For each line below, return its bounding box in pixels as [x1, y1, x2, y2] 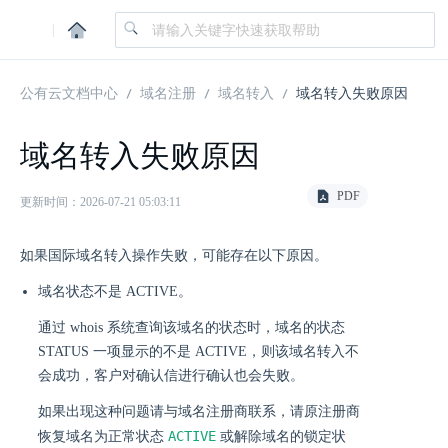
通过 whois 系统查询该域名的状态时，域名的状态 [38, 320, 345, 335]
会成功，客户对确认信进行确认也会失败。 [38, 368, 304, 383]
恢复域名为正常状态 [38, 429, 168, 444]
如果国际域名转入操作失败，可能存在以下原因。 [20, 248, 328, 263]
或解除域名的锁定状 [216, 429, 346, 444]
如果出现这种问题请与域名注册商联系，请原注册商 [38, 404, 360, 419]
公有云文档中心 [20, 85, 118, 99]
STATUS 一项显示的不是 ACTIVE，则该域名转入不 [38, 344, 359, 359]
